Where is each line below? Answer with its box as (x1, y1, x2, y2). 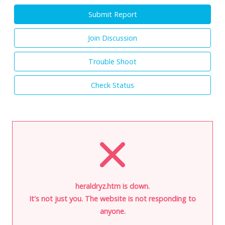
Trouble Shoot (88, 56, 137, 66)
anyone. (99, 206, 126, 216)
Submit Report (88, 9, 137, 19)
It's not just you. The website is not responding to (29, 193, 196, 203)
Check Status (91, 80, 134, 90)
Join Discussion (88, 33, 137, 43)
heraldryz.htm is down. (75, 181, 150, 191)
